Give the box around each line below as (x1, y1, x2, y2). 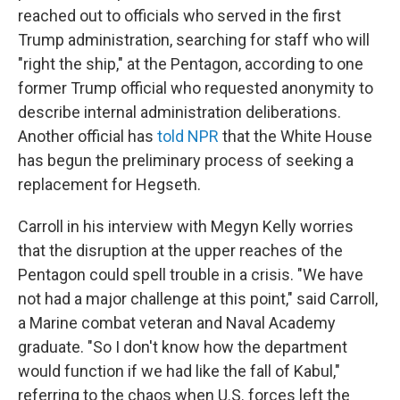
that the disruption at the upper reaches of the (18, 241, 343, 260)
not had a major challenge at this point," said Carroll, (18, 289, 378, 308)
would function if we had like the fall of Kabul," (18, 362, 340, 380)
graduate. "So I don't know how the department (18, 337, 347, 356)
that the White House (219, 127, 372, 146)
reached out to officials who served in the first (18, 6, 341, 25)
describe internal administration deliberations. (18, 103, 341, 121)
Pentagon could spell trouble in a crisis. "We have (18, 265, 363, 284)
